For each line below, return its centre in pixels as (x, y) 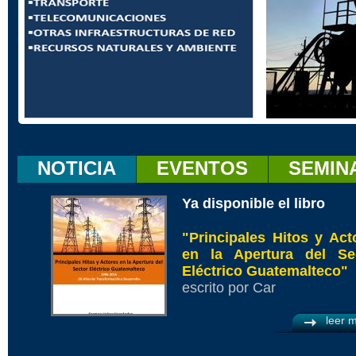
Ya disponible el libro (253, 203)
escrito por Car (229, 288)
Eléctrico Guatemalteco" (265, 271)
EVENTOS (202, 168)
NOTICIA (77, 168)
